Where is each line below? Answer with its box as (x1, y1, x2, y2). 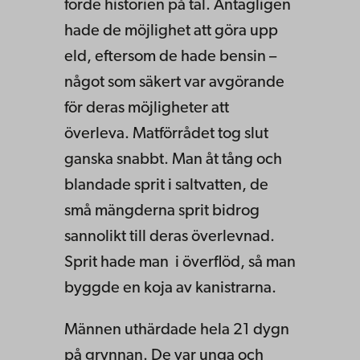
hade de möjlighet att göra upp (64, 22, 278, 39)
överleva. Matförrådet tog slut (64, 125, 268, 142)
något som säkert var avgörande (64, 74, 284, 91)
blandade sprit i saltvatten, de (64, 177, 268, 194)
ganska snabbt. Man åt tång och (64, 151, 282, 168)
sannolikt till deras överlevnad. (64, 228, 275, 245)
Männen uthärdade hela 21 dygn (64, 321, 289, 338)
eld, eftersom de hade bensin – (64, 48, 276, 65)
